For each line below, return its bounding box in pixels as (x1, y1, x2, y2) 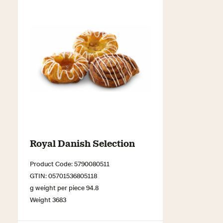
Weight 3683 (30, 195, 66, 204)
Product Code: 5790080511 (30, 159, 110, 168)
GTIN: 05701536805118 (30, 171, 97, 180)
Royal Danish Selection (30, 136, 135, 149)
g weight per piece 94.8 (30, 183, 99, 192)
